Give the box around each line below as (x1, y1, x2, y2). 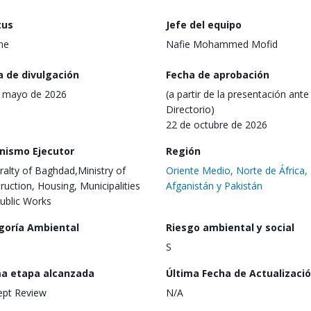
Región (166, 144, 201, 158)
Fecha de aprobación (166, 67, 269, 81)
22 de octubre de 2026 (166, 117, 267, 131)
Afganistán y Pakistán (166, 178, 262, 192)
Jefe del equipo (166, 18, 242, 31)
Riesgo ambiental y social (166, 220, 294, 234)
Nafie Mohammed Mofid (166, 37, 278, 51)
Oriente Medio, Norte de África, (166, 163, 308, 177)
